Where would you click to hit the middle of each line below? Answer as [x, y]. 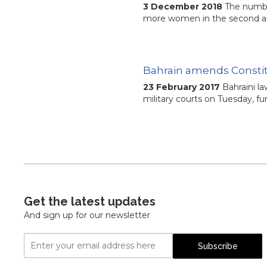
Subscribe [218, 246]
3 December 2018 [183, 7]
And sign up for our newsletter [87, 215]
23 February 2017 [181, 87]
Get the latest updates [90, 201]
